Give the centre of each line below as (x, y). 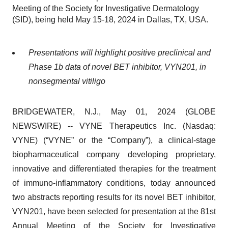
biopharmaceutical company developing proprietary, (114, 154)
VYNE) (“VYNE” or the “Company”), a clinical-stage (114, 140)
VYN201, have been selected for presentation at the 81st (114, 211)
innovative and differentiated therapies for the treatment (114, 169)
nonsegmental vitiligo (67, 81)
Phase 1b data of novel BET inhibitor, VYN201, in (117, 67)
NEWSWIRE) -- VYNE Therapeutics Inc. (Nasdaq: (114, 126)
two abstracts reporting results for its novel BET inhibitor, (114, 197)
